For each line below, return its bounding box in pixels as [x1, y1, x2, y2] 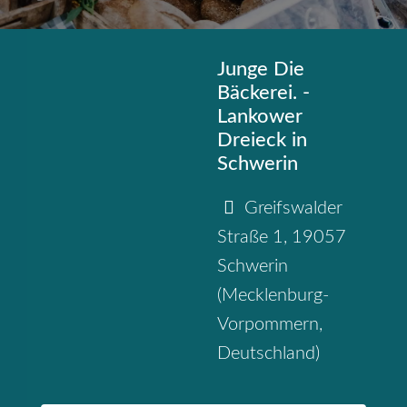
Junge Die [217, 59, 304, 80]
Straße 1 [217, 228, 283, 247]
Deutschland [217, 344, 315, 363]
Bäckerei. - [217, 83, 310, 104]
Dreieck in [217, 130, 307, 151]
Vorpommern [217, 315, 319, 334]
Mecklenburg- [222, 286, 329, 305]
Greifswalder [244, 199, 342, 218]
